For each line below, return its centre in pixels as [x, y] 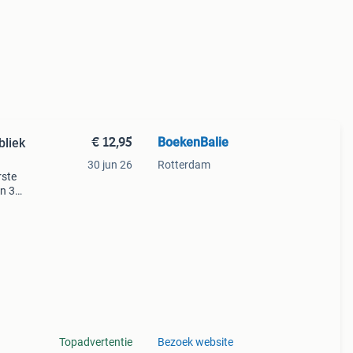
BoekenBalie [193, 142]
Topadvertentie [95, 342]
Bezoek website [195, 342]
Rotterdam [184, 165]
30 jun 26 [110, 165]
